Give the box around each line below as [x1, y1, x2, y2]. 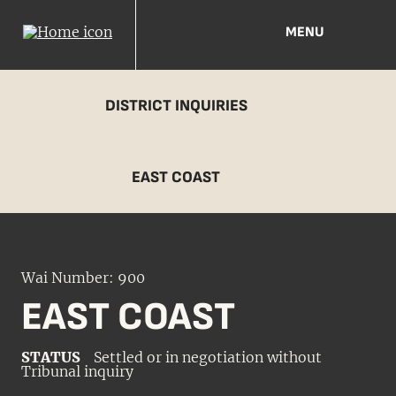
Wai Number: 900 [21, 269, 145, 286]
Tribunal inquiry [21, 362, 133, 380]
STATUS [21, 348, 80, 366]
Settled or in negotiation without [94, 348, 322, 366]
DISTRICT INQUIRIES [104, 96, 247, 115]
